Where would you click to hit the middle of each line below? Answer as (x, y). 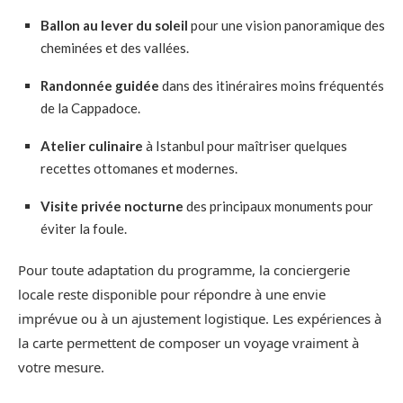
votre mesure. (61, 367)
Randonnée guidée (100, 86)
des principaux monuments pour (278, 206)
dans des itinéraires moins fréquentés (272, 86)
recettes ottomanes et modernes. (139, 169)
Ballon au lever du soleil (114, 26)
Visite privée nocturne (112, 206)
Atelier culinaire (92, 146)
